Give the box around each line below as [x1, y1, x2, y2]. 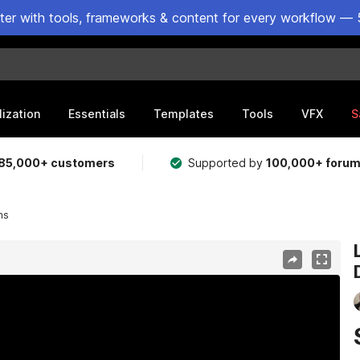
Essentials [68, 106, 125, 121]
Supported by [188, 156, 267, 170]
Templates [153, 106, 214, 121]
